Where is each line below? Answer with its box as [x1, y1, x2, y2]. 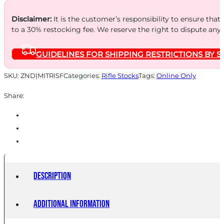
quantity [3, 26, 37, 37]
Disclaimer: [11, 14, 51, 23]
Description [33, 170, 71, 182]
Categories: [63, 71, 101, 80]
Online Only [156, 71, 196, 80]
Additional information [33, 198, 110, 210]
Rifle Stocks [101, 71, 138, 80]
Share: [4, 91, 24, 100]
